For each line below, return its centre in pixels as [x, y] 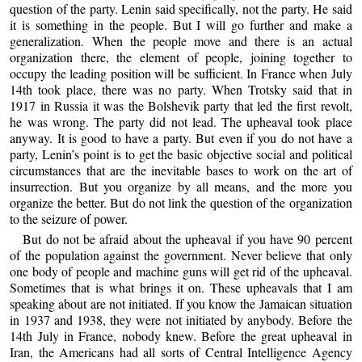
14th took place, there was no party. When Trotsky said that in [181, 89]
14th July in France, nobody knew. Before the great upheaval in [181, 336]
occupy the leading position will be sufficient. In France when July [181, 73]
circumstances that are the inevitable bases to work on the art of [181, 170]
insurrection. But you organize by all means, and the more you [181, 186]
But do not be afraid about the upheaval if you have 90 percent [187, 239]
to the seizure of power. [69, 218]
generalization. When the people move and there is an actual [181, 40]
